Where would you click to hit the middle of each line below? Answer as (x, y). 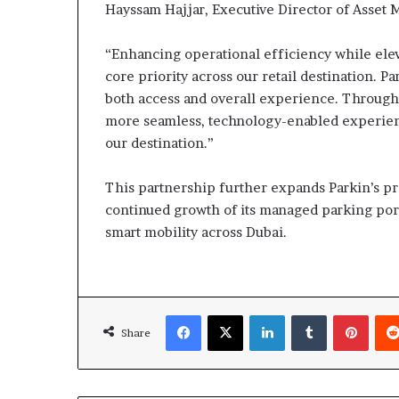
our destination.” (159, 142)
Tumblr (346, 314)
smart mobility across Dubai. (196, 232)
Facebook (228, 314)
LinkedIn (309, 314)
